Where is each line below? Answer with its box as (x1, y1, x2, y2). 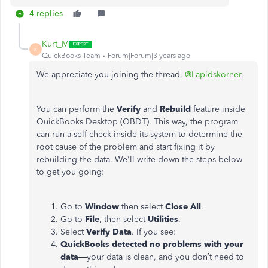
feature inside (193, 104, 245, 114)
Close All (165, 202, 201, 212)
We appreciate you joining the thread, (36, 69, 185, 80)
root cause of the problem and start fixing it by (36, 142, 215, 152)
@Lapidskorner (185, 69, 241, 80)
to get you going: (36, 167, 104, 177)
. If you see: (132, 227, 176, 237)
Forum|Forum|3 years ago (108, 51, 190, 60)
